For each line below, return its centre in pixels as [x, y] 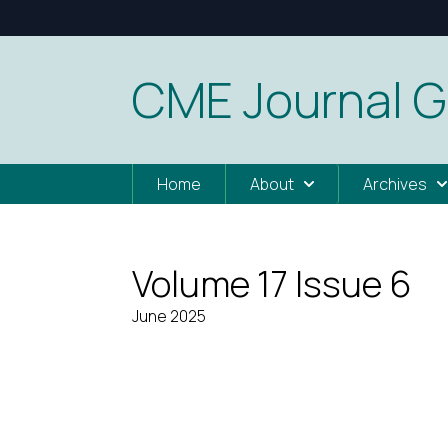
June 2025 [169, 316]
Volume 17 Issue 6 [272, 283]
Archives [395, 184]
